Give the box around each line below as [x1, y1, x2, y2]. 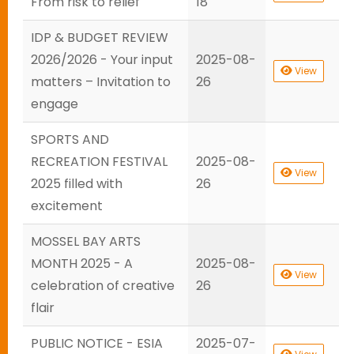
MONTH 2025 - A [31, 254, 133, 273]
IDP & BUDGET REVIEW [31, 28, 168, 47]
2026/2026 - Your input [31, 51, 173, 69]
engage [31, 95, 78, 113]
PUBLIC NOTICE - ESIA [31, 334, 163, 352]
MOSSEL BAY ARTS [31, 232, 141, 250]
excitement [31, 197, 103, 215]
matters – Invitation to [31, 73, 171, 91]
